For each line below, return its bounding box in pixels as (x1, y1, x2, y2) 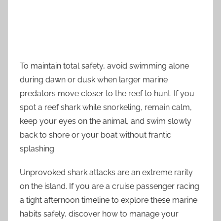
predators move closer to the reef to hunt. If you (20, 88, 194, 98)
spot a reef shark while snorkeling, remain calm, (20, 102, 192, 112)
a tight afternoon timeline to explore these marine (20, 195, 197, 205)
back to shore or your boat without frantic (20, 130, 171, 140)
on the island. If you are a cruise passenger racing (20, 181, 199, 191)
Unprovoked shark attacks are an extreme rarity (20, 167, 193, 177)
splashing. (20, 144, 56, 153)
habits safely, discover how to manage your (20, 209, 179, 219)
